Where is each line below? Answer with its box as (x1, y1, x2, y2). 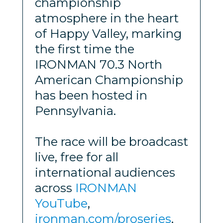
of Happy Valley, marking (34, 26, 182, 41)
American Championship (34, 72, 183, 87)
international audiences (34, 165, 175, 180)
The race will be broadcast (34, 134, 188, 149)
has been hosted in (34, 88, 147, 103)
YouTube (34, 196, 88, 211)
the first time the (34, 41, 134, 56)
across (34, 180, 75, 195)
